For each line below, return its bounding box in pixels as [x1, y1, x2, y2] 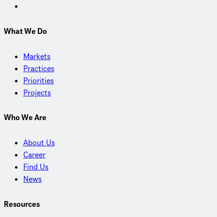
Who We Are [4, 112, 46, 124]
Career [23, 150, 46, 161]
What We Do [4, 26, 47, 37]
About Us [23, 138, 55, 149]
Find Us [23, 162, 48, 173]
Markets [23, 51, 50, 62]
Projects [23, 87, 51, 98]
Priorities [23, 75, 54, 86]
